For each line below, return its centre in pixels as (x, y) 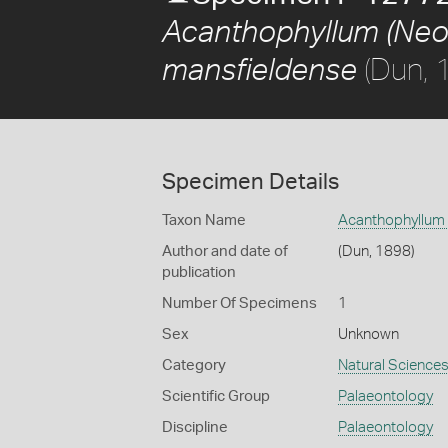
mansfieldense (259, 71)
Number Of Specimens (239, 303)
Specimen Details (250, 182)
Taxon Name (204, 220)
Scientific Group (216, 396)
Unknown (368, 334)
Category (194, 365)
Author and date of (225, 251)
